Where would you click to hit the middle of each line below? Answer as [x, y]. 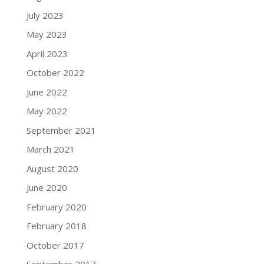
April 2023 [47, 53]
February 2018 [56, 226]
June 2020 [47, 187]
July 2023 [45, 15]
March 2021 [50, 149]
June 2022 [47, 92]
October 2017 [55, 245]
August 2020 [52, 168]
